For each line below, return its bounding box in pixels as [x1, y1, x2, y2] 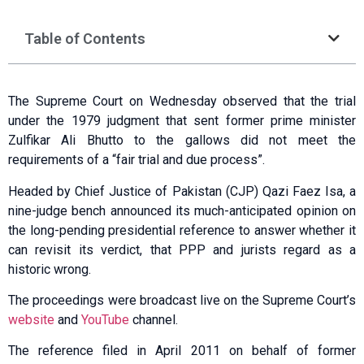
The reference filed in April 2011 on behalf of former [8, 343, 356, 359]
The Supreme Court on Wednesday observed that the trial [8, 93, 356, 110]
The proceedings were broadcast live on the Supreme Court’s [8, 292, 356, 309]
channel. [129, 312, 178, 328]
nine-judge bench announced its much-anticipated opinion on [8, 202, 356, 219]
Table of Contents [24, 29, 145, 47]
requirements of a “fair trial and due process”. [8, 152, 265, 168]
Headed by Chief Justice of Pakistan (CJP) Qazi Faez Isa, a [8, 183, 356, 199]
